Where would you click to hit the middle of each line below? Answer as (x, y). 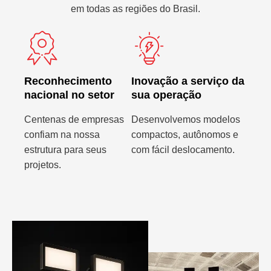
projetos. (43, 165)
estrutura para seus (65, 149)
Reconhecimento (68, 81)
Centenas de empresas (74, 119)
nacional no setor (69, 95)
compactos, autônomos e (185, 134)
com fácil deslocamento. (183, 149)
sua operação (167, 95)
